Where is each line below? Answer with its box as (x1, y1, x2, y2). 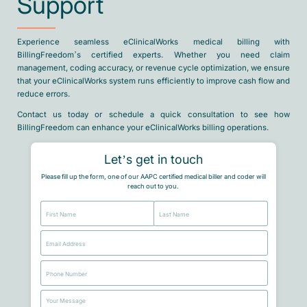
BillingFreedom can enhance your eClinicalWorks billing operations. (16, 123, 269, 132)
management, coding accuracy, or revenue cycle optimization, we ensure (16, 63, 291, 72)
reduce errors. (16, 89, 70, 98)
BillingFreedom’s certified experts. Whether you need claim (16, 50, 291, 59)
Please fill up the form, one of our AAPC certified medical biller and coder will (40, 173, 266, 181)
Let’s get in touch (103, 153, 203, 167)
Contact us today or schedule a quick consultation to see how (16, 110, 291, 119)
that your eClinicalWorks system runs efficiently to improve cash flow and (16, 76, 291, 85)
